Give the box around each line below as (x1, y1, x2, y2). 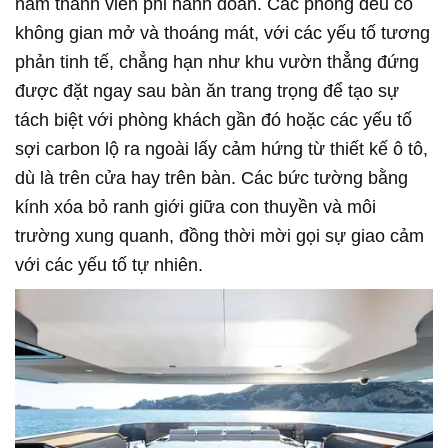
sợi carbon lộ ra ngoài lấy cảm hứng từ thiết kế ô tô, (15, 139, 428, 160)
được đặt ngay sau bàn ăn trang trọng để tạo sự (15, 81, 399, 102)
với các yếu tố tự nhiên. (15, 255, 203, 276)
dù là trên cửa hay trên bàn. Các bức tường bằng (15, 168, 408, 189)
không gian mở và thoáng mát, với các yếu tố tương (15, 23, 430, 44)
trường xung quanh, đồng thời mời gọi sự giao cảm (15, 226, 424, 247)
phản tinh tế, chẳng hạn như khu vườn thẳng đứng (15, 52, 419, 73)
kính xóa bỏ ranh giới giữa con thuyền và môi (15, 197, 376, 218)
